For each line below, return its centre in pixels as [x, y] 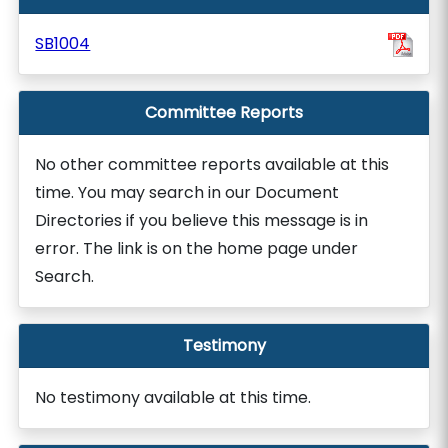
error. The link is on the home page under [197, 248]
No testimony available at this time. [173, 397]
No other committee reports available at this [212, 164]
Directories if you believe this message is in [202, 220]
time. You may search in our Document [187, 192]
